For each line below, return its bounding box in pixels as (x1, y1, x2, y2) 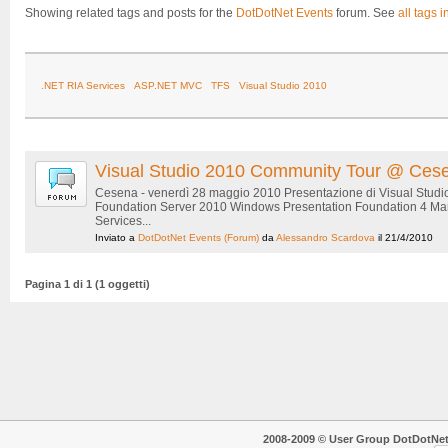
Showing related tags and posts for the (25, 6, 236, 21)
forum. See (333, 6, 398, 21)
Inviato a (95, 232, 138, 244)
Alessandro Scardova (276, 232, 375, 244)
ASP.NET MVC (134, 80, 202, 92)
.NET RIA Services (41, 80, 125, 92)
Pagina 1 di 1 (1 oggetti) (25, 278, 150, 291)
